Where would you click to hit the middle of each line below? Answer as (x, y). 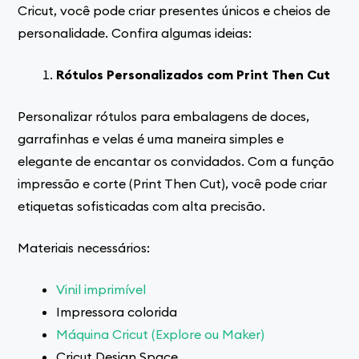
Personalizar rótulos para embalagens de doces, (164, 116)
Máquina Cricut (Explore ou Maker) (161, 334)
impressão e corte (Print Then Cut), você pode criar (173, 183)
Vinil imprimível (101, 289)
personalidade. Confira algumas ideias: (135, 32)
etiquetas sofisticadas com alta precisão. (142, 206)
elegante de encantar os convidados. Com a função (176, 161)
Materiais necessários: (84, 247)
